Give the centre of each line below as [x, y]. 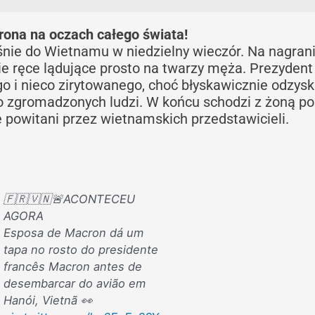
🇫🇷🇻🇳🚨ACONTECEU [69, 199]
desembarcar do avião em [74, 283]
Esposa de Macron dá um [73, 232]
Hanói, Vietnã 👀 [48, 300]
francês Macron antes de [72, 266]
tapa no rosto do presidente [81, 249]
